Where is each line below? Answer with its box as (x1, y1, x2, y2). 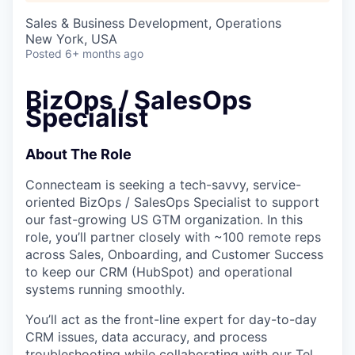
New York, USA (25, 30, 117, 47)
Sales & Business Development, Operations (25, 14, 281, 31)
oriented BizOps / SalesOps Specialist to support (25, 193, 319, 210)
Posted (25, 46, 62, 60)
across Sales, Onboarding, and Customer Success (25, 246, 323, 262)
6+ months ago (65, 46, 143, 60)
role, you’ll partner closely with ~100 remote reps (25, 228, 321, 245)
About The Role (25, 145, 132, 162)
